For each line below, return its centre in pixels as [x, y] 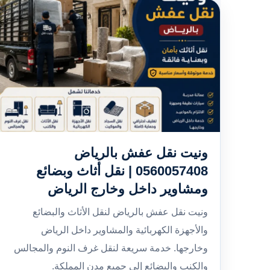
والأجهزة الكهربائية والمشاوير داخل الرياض [124, 230]
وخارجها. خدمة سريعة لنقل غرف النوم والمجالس [111, 248]
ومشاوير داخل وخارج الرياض [128, 189]
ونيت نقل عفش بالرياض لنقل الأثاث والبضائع [120, 212]
